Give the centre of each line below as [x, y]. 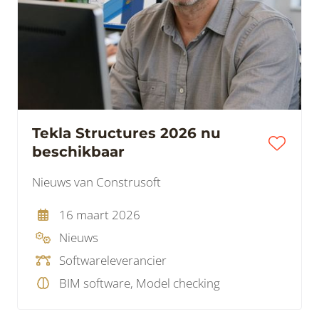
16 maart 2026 [99, 215]
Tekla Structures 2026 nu [126, 134]
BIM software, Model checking [139, 283]
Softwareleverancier [113, 261]
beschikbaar [78, 152]
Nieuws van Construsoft [96, 182]
